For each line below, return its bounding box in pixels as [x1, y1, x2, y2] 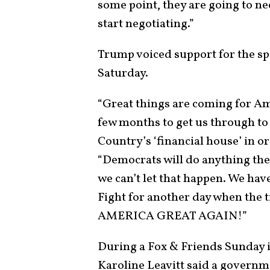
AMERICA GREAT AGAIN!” [98, 208, 247, 225]
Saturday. [98, 65, 151, 83]
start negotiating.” [98, 16, 194, 33]
